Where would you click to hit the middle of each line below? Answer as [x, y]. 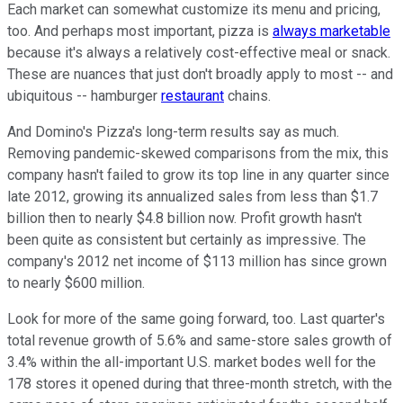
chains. [247, 95]
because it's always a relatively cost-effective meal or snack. [199, 52]
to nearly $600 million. [76, 282]
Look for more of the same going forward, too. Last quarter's [196, 318]
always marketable [331, 31]
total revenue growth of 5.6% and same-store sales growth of [200, 340]
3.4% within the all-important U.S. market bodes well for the [192, 362]
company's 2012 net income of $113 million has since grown [197, 261]
